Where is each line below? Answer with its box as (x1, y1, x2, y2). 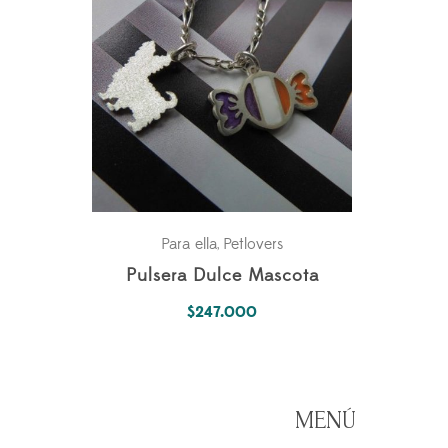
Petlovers (222, 234, 284, 255)
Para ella (160, 234, 217, 255)
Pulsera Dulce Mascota (125, 265, 319, 288)
